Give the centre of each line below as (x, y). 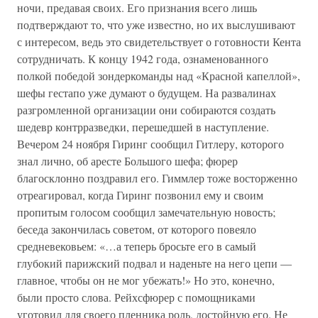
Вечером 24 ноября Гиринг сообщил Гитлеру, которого (150, 144)
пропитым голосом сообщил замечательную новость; (146, 212)
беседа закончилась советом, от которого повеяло (137, 229)
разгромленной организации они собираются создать (146, 110)
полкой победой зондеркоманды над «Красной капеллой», (159, 76)
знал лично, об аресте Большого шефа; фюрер (127, 161)
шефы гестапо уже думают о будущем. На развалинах (147, 93)
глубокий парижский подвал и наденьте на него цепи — (154, 263)
